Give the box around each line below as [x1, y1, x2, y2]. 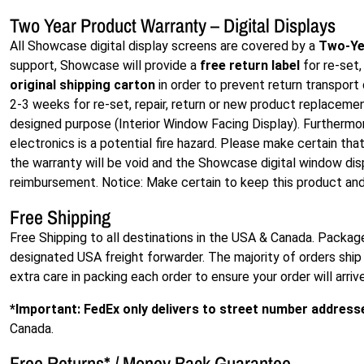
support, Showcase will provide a [10, 58, 200, 73]
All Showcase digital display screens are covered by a [10, 38, 318, 54]
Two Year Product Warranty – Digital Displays [10, 12, 336, 38]
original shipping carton [10, 77, 155, 93]
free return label [200, 58, 300, 73]
